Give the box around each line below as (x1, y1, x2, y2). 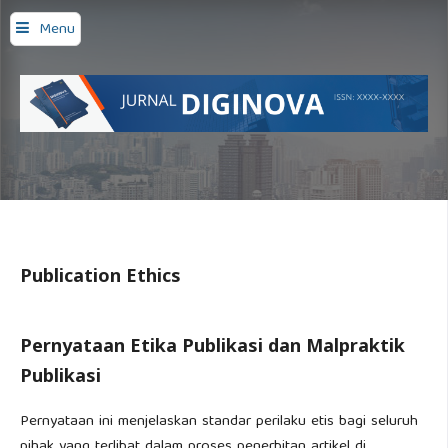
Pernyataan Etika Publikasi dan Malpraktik (20, 333, 405, 357)
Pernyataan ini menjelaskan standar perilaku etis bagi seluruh (20, 409, 418, 435)
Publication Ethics (20, 263, 181, 287)
